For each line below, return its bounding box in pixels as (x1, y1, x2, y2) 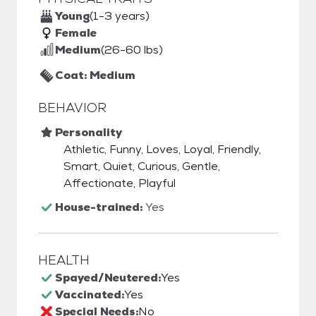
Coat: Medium (55, 68, 135, 83)
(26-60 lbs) (101, 42, 163, 57)
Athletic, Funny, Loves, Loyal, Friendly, (63, 142, 261, 157)
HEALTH (38, 252, 90, 268)
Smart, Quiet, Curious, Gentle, (63, 159, 220, 174)
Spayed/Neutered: (55, 270, 161, 285)
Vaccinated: (55, 287, 124, 302)
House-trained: (55, 200, 145, 214)
